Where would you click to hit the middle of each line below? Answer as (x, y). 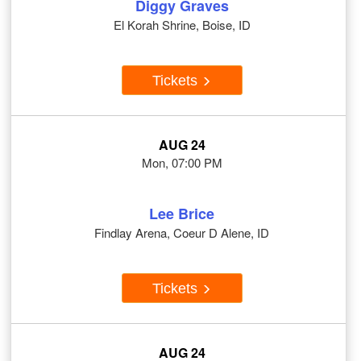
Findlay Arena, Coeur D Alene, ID (182, 233)
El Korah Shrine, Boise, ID (182, 25)
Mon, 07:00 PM (182, 163)
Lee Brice (182, 214)
